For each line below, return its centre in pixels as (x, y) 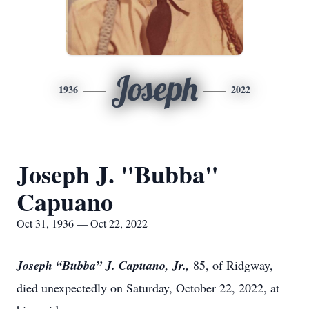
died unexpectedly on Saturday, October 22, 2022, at (148, 288)
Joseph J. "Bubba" (118, 174)
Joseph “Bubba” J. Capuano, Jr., (103, 265)
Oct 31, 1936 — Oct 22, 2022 (82, 223)
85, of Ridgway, (231, 265)
